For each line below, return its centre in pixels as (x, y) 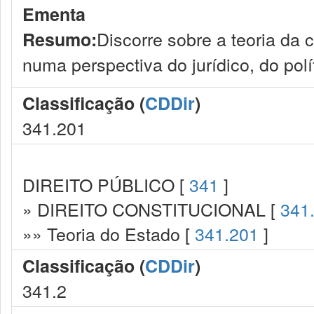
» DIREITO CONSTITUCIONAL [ (151, 209)
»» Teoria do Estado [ (109, 233)
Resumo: (60, 39)
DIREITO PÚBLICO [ (106, 184)
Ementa (54, 14)
